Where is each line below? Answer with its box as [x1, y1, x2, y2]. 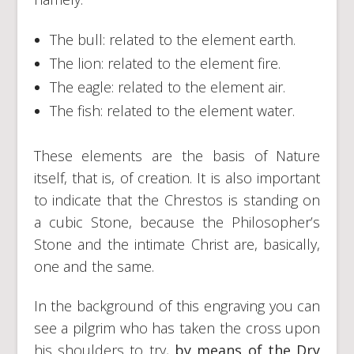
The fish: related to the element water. [49, 100, 295, 120]
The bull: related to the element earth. [49, 29, 296, 49]
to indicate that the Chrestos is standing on [33, 190, 321, 209]
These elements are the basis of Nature [33, 145, 321, 165]
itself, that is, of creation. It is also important [33, 168, 321, 187]
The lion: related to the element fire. [49, 53, 281, 73]
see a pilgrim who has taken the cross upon [33, 318, 321, 337]
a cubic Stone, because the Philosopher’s [33, 212, 321, 232]
